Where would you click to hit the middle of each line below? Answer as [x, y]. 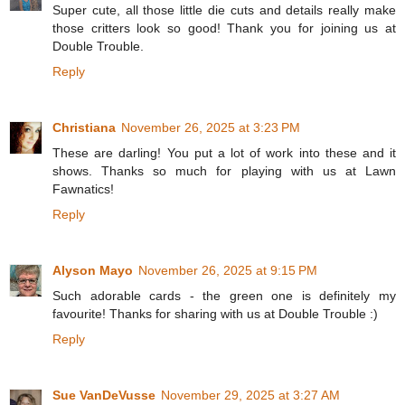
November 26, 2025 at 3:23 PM [211, 128]
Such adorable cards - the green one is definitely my [224, 296]
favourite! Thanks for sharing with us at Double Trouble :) [215, 314]
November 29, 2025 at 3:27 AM [250, 396]
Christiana [84, 128]
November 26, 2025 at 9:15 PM [228, 271]
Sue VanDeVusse [104, 396]
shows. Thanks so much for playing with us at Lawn [224, 171]
